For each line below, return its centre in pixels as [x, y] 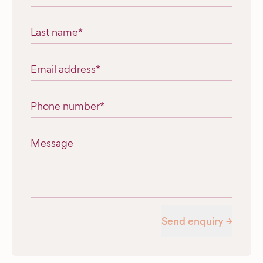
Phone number [65, 106]
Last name [54, 32]
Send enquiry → [197, 221]
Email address [63, 69]
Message [52, 143]
